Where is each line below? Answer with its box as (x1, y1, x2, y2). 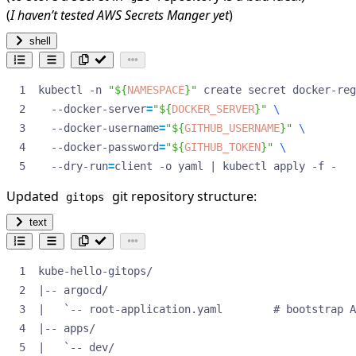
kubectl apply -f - (216, 159, 337, 172)
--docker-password (38, 140, 159, 153)
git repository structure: (108, 187, 257, 205)
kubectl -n (38, 83, 108, 96)
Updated (6, 187, 62, 205)
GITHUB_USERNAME (184, 121, 280, 134)
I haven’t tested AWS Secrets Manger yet (10, 6, 229, 24)
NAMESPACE (127, 83, 184, 96)
